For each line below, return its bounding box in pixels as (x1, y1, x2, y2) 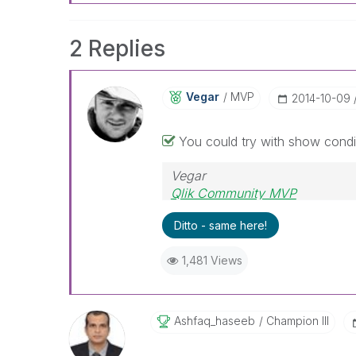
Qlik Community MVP (170, 185, 296, 201)
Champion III (262, 314, 329, 327)
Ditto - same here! (173, 219, 267, 232)
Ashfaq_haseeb (173, 314, 255, 327)
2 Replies (69, 35, 165, 62)
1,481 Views (181, 253, 242, 267)
